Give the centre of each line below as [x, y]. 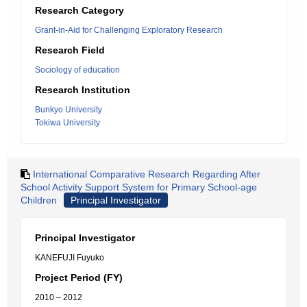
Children [39, 200]
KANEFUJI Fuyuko [70, 258]
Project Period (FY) [79, 278]
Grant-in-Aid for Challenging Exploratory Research [129, 30]
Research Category [79, 10]
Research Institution [83, 90]
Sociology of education [77, 70]
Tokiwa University [67, 123]
